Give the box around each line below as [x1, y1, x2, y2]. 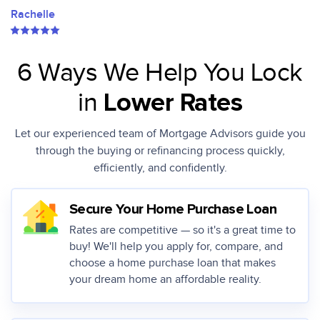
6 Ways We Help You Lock [17, 58, 303, 88]
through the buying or [35, 144, 144, 158]
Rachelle [11, 8, 55, 21]
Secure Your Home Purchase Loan [69, 202, 276, 216]
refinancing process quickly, [144, 144, 285, 158]
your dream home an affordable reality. [69, 273, 261, 286]
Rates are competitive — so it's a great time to [69, 224, 296, 237]
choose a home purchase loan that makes [69, 256, 276, 270]
